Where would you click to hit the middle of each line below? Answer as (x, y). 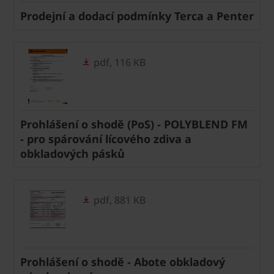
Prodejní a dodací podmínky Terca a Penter (137, 16)
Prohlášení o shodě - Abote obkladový (123, 261)
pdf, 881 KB (118, 200)
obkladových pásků (72, 153)
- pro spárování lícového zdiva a (106, 139)
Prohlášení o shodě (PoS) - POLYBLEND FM (134, 124)
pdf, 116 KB (118, 62)
